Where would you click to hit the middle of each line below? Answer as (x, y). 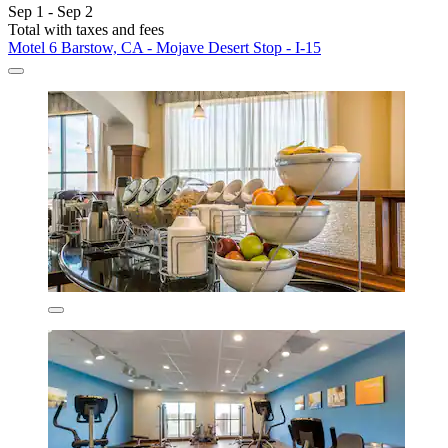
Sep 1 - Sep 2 (50, 11)
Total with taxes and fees (86, 29)
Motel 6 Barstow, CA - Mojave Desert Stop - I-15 (164, 47)
